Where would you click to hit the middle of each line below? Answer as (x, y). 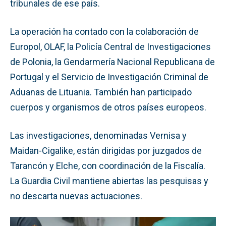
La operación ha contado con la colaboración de (104, 31)
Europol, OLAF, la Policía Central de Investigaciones (110, 46)
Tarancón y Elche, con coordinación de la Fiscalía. (108, 165)
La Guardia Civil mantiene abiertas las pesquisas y (109, 181)
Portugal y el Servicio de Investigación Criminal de (109, 77)
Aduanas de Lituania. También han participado (101, 92)
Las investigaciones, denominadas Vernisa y (98, 135)
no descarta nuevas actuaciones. (76, 196)
